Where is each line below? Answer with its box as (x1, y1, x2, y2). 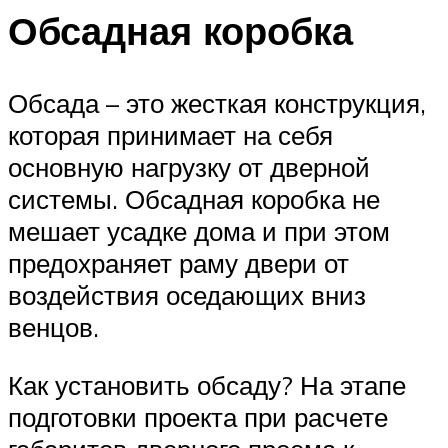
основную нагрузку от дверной (8, 150, 370, 183)
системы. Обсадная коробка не (8, 182, 380, 215)
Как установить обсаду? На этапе (8, 368, 406, 401)
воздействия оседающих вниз (8, 278, 366, 311)
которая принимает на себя (8, 118, 333, 151)
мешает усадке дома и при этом (8, 214, 390, 247)
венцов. (8, 310, 99, 343)
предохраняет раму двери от (8, 246, 349, 279)
